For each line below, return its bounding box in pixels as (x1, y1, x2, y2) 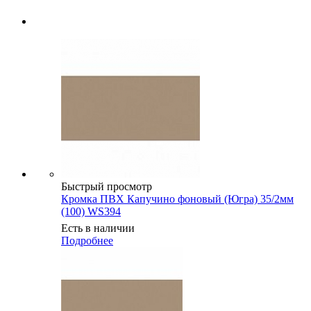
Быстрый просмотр (61, 180, 152, 192)
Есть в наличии (61, 221, 135, 234)
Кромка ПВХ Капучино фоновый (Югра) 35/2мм (61, 192, 294, 205)
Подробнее (61, 234, 113, 246)
